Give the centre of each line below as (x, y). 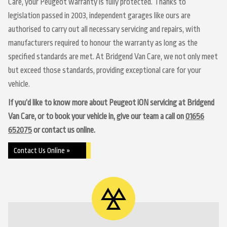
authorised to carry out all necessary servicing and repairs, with (104, 29)
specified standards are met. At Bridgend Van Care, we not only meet (113, 57)
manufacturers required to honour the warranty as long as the (103, 43)
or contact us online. (64, 130)
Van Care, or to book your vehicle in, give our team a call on (97, 117)
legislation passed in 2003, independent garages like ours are (99, 16)
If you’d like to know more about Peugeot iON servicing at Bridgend (111, 103)
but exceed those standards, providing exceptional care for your (105, 70)
